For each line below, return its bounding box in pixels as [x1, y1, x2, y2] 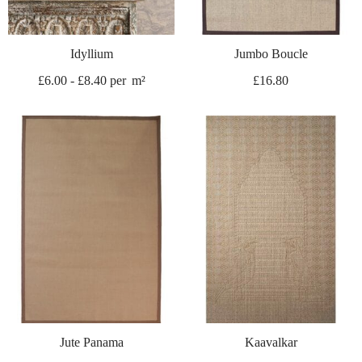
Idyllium [69, 46, 113, 61]
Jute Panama [59, 335, 124, 350]
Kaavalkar [244, 335, 297, 350]
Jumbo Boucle [234, 46, 308, 61]
